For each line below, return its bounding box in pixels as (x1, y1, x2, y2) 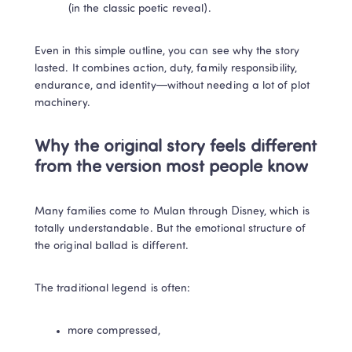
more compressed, (68, 325, 161, 338)
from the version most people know (35, 159, 308, 178)
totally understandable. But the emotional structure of (35, 223, 306, 236)
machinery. (35, 97, 90, 110)
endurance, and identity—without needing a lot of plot (35, 80, 310, 93)
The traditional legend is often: (35, 283, 191, 295)
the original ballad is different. (35, 240, 189, 253)
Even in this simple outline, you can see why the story (35, 46, 299, 58)
